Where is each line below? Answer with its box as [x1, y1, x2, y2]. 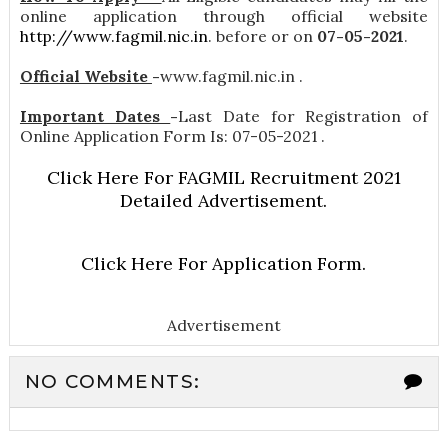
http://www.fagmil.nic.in [19, 26, 208, 47]
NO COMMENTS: [24, 370, 201, 394]
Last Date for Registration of [178, 106, 429, 127]
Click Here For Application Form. [81, 252, 367, 276]
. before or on [207, 26, 317, 47]
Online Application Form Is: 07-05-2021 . [19, 126, 325, 147]
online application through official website [19, 6, 429, 27]
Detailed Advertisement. [120, 189, 328, 213]
